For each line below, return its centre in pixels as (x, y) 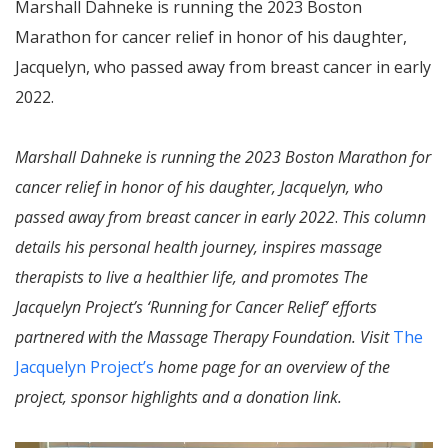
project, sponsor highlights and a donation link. (178, 397)
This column (384, 217)
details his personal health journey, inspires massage (198, 247)
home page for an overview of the (272, 367)
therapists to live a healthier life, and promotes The (191, 277)
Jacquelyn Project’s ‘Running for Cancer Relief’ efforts (196, 307)
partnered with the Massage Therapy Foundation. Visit (204, 337)
